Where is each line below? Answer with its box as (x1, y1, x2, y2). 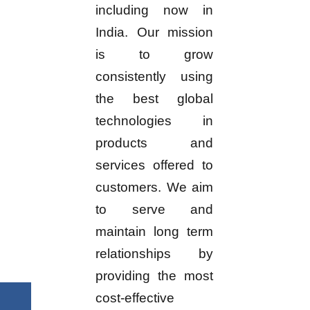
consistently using (95, 69, 214, 84)
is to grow (95, 47, 214, 62)
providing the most (95, 268, 214, 284)
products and (95, 136, 214, 151)
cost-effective (95, 291, 175, 306)
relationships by (95, 246, 214, 262)
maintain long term (95, 224, 214, 239)
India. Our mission (95, 25, 214, 40)
